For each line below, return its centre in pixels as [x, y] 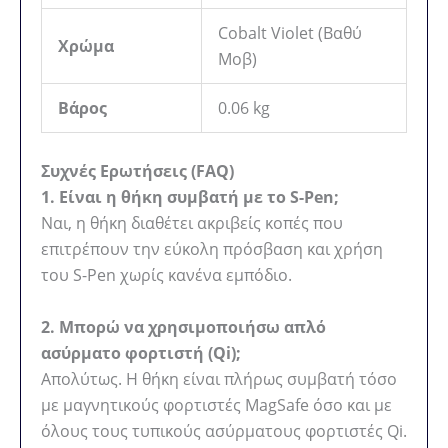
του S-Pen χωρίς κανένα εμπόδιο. [166, 275]
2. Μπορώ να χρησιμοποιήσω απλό [183, 327]
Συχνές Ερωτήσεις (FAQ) [137, 171]
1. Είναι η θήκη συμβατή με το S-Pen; [190, 197]
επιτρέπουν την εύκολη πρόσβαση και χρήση [212, 249]
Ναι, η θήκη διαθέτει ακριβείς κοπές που [192, 223]
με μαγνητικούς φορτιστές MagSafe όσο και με [216, 405]
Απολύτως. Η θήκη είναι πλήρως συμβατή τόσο [219, 379]
